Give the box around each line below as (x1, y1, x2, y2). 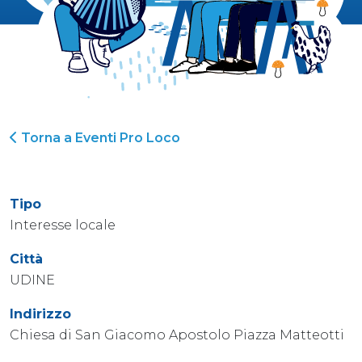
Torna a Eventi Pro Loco (18, 129, 180, 145)
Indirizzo (10, 305, 71, 322)
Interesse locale (10, 217, 116, 233)
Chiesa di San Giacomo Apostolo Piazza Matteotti (10, 326, 344, 343)
